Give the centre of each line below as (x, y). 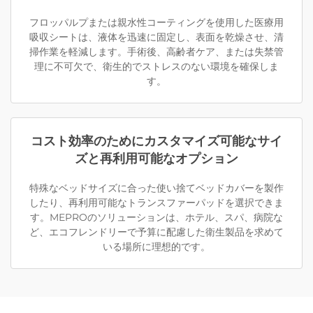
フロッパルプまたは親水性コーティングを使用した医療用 (156, 23)
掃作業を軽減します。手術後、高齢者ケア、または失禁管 (156, 52)
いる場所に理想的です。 (156, 247)
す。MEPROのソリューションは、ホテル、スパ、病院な (156, 218)
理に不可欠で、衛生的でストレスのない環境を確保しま (156, 67)
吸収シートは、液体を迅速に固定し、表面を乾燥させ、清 (156, 37)
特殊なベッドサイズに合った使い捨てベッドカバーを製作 (156, 188)
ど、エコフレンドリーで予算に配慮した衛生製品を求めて (156, 232)
